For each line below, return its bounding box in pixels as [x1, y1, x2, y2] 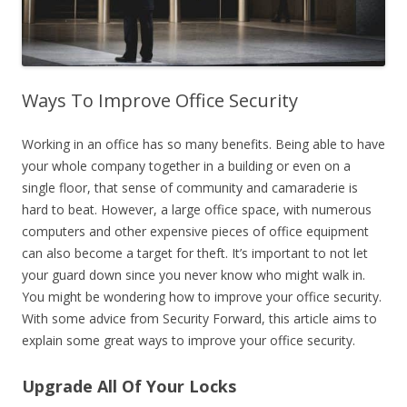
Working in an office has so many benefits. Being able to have [22, 135, 385, 154]
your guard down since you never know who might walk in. [22, 266, 365, 284]
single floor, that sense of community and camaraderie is [22, 179, 358, 197]
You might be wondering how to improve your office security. [22, 288, 382, 306]
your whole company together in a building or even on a [22, 157, 351, 175]
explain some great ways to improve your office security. [22, 332, 355, 350]
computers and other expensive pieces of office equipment [22, 223, 369, 241]
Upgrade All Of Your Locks [22, 375, 236, 398]
